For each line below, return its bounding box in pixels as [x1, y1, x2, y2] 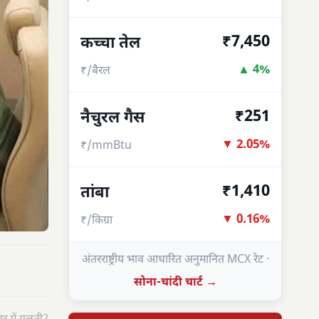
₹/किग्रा [80, 213, 113, 228]
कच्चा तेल [80, 33, 140, 54]
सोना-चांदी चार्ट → [133, 276, 217, 291]
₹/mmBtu [80, 138, 132, 153]
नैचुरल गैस [80, 108, 145, 129]
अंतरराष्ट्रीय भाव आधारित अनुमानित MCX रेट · [81, 253, 269, 268]
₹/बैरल [80, 63, 110, 78]
